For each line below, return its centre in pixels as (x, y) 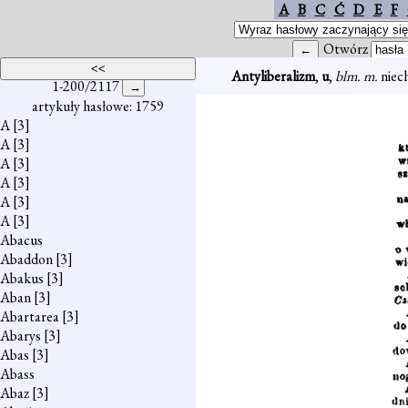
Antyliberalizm (273, 76)
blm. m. (357, 76)
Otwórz (347, 49)
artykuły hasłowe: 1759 (98, 106)
